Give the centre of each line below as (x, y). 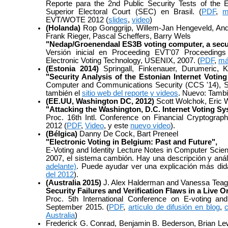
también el (64, 93)
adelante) (61, 166)
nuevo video (150, 125)
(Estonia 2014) (72, 68)
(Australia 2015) (74, 182)
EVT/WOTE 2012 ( (77, 20)
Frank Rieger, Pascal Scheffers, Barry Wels (118, 36)
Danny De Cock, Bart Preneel (128, 134)
